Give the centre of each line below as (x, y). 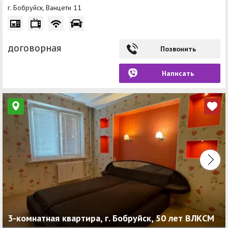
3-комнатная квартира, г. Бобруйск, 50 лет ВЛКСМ (111, 218)
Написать (178, 73)
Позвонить (178, 49)
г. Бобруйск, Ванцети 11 (45, 7)
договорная (34, 48)
